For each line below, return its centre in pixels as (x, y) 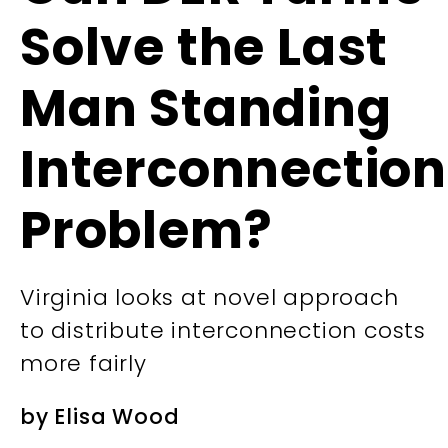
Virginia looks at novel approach (209, 298)
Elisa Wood (117, 417)
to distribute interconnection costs (223, 331)
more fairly (83, 364)
